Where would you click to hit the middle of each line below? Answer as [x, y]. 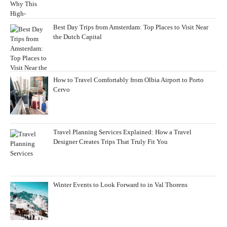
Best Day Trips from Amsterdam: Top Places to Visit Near [130, 27]
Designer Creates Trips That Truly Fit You [110, 142]
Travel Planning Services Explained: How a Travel [122, 132]
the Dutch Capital [77, 36]
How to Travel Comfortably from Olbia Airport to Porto [128, 80]
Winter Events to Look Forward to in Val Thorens [120, 184]
